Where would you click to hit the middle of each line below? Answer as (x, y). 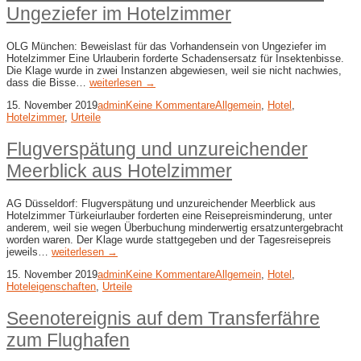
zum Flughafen (68, 340)
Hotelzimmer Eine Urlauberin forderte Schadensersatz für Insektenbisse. (175, 58)
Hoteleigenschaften (51, 286)
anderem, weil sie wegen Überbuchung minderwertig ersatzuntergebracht (175, 227)
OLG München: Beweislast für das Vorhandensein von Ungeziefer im (166, 46)
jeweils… (29, 251)
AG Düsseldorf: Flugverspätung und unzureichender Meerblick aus (161, 203)
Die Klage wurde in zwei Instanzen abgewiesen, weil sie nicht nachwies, (174, 70)
